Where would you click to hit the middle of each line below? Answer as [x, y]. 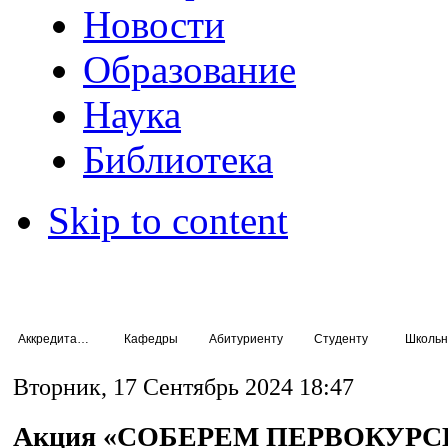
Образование [190, 69]
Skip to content [168, 220]
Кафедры [150, 338]
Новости [154, 24]
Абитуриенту [245, 338]
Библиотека [178, 159]
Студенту [340, 338]
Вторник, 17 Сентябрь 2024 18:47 [183, 387]
